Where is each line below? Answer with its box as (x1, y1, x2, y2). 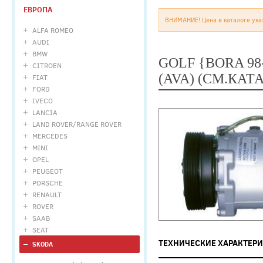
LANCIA (32, 107, 58, 117)
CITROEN (32, 60, 62, 70)
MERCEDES (32, 131, 68, 140)
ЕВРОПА (23, 4, 52, 15)
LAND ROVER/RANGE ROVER (32, 119, 122, 129)
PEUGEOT (32, 166, 63, 176)
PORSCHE (32, 178, 63, 187)
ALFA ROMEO (32, 25, 73, 35)
